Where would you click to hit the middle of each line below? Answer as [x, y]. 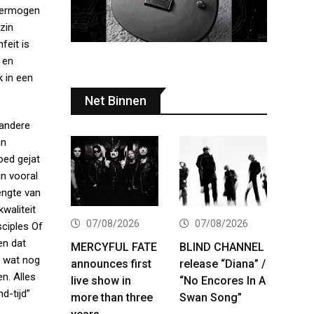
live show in [101, 280]
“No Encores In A [223, 280]
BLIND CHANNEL [222, 247]
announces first [111, 264]
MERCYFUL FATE [114, 247]
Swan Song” [211, 297]
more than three [112, 297]
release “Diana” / [223, 264]
